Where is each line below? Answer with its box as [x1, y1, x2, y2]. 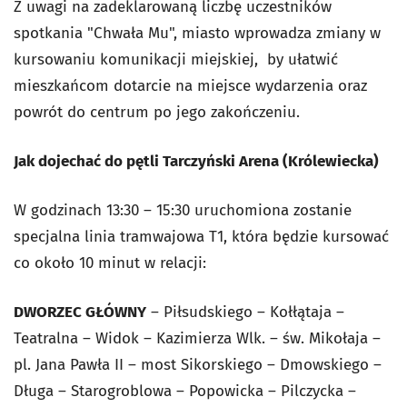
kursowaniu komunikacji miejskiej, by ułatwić [14, 50, 338, 69]
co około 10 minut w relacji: [14, 253, 206, 273]
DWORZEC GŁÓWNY [14, 303, 146, 322]
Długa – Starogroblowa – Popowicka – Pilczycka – [14, 382, 356, 401]
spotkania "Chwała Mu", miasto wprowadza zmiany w [14, 24, 381, 43]
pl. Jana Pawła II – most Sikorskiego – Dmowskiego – [14, 355, 382, 374]
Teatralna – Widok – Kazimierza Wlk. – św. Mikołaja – [14, 329, 381, 348]
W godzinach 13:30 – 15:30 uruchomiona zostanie [14, 201, 352, 220]
